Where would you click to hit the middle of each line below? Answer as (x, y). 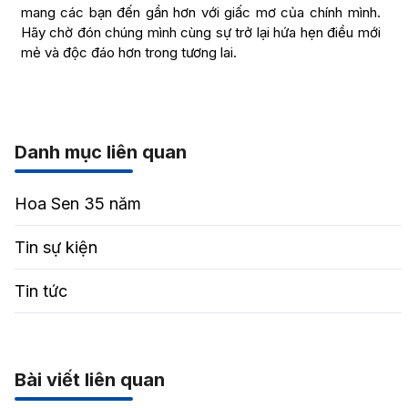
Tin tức (41, 291)
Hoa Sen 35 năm (77, 203)
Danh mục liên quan (100, 152)
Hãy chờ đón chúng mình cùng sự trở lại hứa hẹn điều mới (200, 32)
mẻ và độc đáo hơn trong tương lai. (128, 52)
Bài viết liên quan (89, 379)
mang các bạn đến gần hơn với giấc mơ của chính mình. (200, 12)
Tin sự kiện (56, 247)
